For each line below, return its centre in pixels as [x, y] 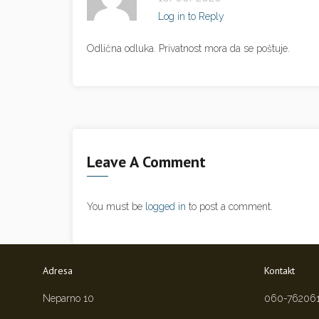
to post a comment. [229, 206]
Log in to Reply [191, 16]
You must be [116, 206]
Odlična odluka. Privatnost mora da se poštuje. [188, 48]
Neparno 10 [68, 298]
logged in [166, 206]
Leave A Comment [146, 162]
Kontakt [279, 271]
